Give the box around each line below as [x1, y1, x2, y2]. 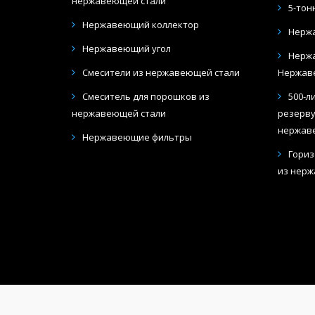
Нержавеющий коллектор [82, 18, 199, 31]
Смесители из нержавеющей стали [82, 65, 240, 79]
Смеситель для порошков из [82, 89, 210, 103]
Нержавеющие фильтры [82, 130, 192, 143]
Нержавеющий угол [82, 41, 171, 55]
